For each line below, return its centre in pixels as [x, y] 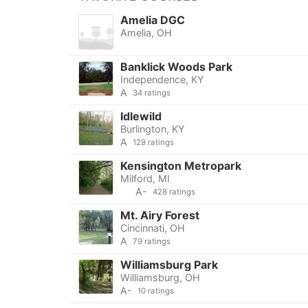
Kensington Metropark [180, 166]
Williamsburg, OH [160, 278]
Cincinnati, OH [152, 228]
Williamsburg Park [169, 265]
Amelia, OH [146, 33]
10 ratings [155, 291]
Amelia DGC [152, 20]
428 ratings [174, 192]
